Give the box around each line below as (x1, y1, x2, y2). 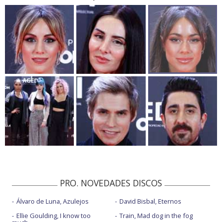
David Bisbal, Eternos (119, 196, 181, 206)
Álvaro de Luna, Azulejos (16, 196, 89, 206)
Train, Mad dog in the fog (119, 211, 193, 220)
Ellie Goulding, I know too (16, 211, 91, 220)
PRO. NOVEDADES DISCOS (60, 176, 162, 189)
